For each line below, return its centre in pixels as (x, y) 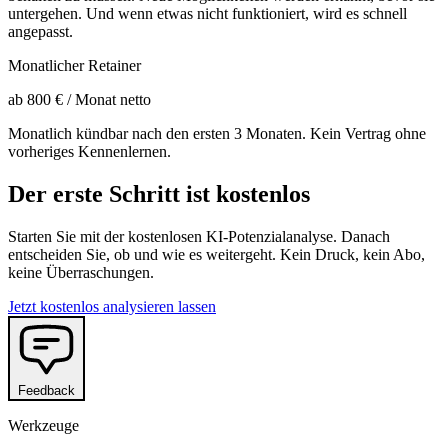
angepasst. (40, 32)
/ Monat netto (109, 100)
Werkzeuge (43, 425)
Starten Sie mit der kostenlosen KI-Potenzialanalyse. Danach (199, 236)
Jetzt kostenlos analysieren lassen (112, 306)
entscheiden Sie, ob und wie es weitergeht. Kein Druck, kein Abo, (216, 254)
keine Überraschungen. (81, 272)
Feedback (46, 390)
